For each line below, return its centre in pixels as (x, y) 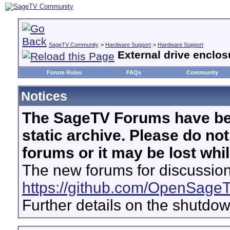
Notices (44, 96)
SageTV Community (74, 45)
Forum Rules (64, 72)
